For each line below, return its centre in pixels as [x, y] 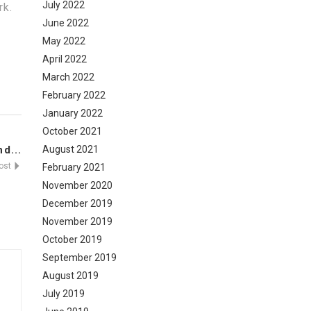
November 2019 [77, 221]
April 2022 [65, 59]
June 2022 [66, 23]
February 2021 [74, 167]
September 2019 [79, 258]
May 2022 [64, 41]
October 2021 [72, 131]
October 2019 [72, 239]
